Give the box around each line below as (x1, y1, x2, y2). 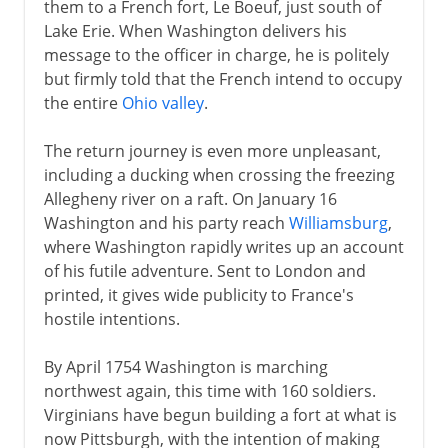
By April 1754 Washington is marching (43, 355, 328, 378)
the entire (43, 91, 122, 114)
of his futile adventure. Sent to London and (43, 259, 366, 282)
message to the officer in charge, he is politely (43, 43, 389, 66)
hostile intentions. (43, 307, 180, 330)
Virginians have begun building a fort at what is (43, 403, 397, 426)
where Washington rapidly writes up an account (43, 235, 404, 258)
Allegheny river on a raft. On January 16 (43, 187, 337, 210)
